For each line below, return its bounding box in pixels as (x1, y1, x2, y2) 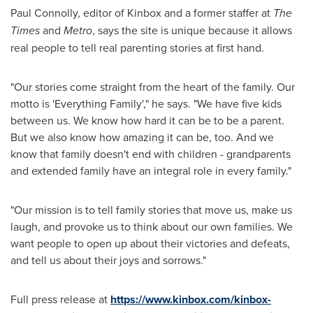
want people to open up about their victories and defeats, (10, 235, 290, 251)
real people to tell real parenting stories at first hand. (10, 40, 264, 55)
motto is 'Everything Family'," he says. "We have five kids (10, 96, 282, 111)
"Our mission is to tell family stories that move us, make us (10, 202, 292, 217)
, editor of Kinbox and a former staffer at (78, 5, 273, 20)
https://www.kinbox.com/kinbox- (110, 291, 271, 307)
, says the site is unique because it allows (92, 22, 292, 38)
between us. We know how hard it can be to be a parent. (10, 112, 284, 128)
